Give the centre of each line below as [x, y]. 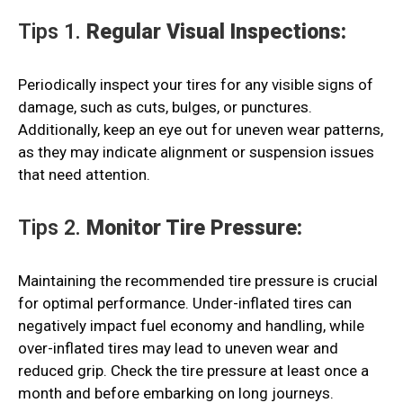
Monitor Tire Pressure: [194, 228]
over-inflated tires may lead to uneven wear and [178, 349]
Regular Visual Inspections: [216, 32]
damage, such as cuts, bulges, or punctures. [165, 107]
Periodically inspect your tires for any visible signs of [196, 85]
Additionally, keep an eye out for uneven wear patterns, [201, 130]
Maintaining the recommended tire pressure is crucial [198, 281]
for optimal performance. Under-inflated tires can [185, 304]
